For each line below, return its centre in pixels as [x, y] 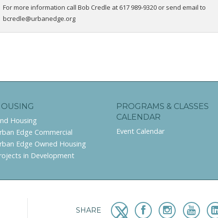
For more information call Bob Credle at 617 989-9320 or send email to [104, 8]
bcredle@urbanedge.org [39, 19]
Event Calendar [140, 131]
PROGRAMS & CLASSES [163, 107]
